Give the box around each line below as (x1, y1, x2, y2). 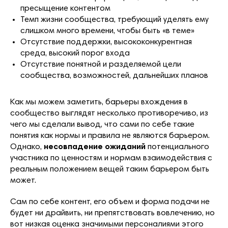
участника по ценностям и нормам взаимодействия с (10, 154, 212, 162)
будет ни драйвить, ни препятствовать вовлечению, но (10, 209, 215, 217)
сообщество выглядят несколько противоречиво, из (10, 109, 208, 118)
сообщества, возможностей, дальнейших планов (20, 71, 208, 80)
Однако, (10, 142, 44, 151)
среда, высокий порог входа (20, 49, 130, 58)
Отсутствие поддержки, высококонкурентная (20, 38, 192, 46)
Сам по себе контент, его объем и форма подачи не (10, 197, 210, 206)
